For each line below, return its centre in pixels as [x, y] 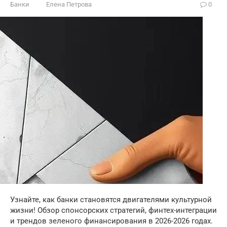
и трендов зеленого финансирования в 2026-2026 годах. [111, 221]
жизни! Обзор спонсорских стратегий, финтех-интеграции [113, 210]
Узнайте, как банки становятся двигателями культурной [111, 200]
